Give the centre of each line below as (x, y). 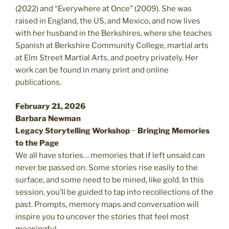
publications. (38, 83)
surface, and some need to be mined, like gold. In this (110, 180)
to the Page (37, 143)
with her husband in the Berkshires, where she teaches (114, 33)
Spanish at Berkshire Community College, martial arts (112, 46)
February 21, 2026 (50, 106)
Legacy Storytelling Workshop (73, 131)
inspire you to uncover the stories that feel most (102, 216)
